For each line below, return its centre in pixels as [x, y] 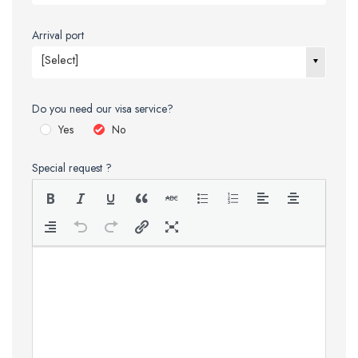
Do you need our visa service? [103, 108]
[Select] [60, 60]
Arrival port [58, 35]
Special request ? [72, 168]
